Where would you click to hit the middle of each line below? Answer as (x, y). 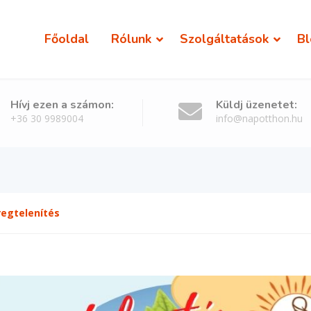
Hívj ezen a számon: (62, 105)
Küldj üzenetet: (257, 105)
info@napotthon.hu (259, 118)
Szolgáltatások (224, 39)
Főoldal (67, 39)
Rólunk (131, 39)
